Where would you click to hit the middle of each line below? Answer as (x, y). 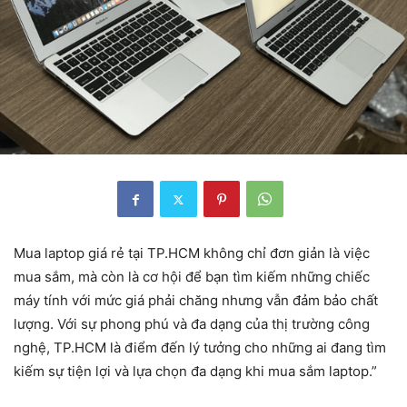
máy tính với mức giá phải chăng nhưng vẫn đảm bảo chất (196, 301)
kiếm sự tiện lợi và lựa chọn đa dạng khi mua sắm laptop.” (195, 372)
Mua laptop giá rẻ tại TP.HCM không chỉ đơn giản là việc (192, 253)
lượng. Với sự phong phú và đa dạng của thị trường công (192, 324)
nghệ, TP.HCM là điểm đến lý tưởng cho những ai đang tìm (200, 348)
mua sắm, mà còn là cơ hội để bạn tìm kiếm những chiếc (192, 277)
